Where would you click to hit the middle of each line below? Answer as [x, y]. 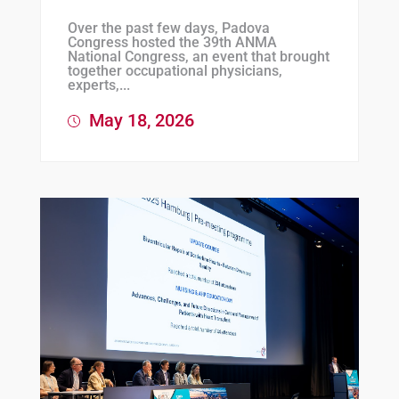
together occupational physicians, [175, 70]
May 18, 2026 [139, 120]
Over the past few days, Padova [168, 28]
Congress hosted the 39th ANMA [172, 42]
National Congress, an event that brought [198, 56]
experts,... [98, 85]
